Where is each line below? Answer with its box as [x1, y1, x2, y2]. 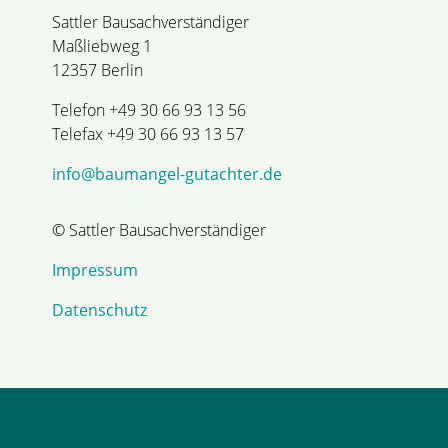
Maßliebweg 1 [52, 34, 152, 57]
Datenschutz [52, 298, 147, 321]
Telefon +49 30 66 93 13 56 [52, 98, 246, 121]
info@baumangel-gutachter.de [52, 162, 282, 185]
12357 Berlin [52, 58, 143, 81]
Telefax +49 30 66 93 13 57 [52, 122, 244, 145]
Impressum [52, 258, 138, 281]
